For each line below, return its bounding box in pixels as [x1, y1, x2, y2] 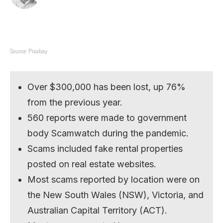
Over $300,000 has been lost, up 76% [27, 82, 186, 92]
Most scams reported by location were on [27, 174, 200, 185]
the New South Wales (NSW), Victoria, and [27, 190, 204, 200]
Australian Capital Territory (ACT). [27, 205, 168, 216]
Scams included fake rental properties [27, 143, 183, 154]
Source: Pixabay [10, 46, 47, 56]
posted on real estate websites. [27, 159, 157, 169]
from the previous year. [27, 97, 123, 108]
